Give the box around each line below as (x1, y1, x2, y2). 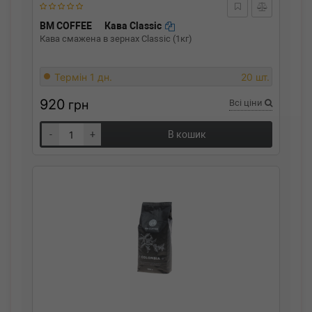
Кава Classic (104, 19, 164, 31)
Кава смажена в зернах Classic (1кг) (40, 33, 192, 44)
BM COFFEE (40, 19, 92, 31)
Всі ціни (229, 97, 265, 108)
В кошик (167, 129, 206, 140)
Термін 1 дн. (54, 71, 112, 83)
